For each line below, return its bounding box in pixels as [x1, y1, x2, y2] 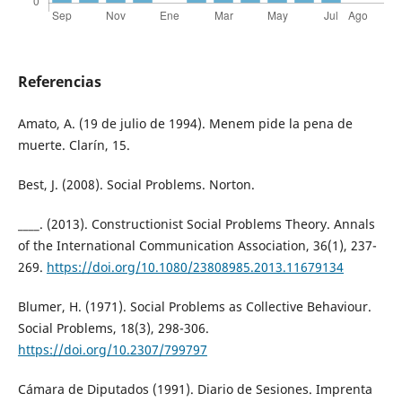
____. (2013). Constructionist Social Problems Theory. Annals [17, 214, 375, 232]
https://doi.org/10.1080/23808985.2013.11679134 [46, 258, 344, 275]
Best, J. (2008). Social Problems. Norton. [17, 175, 255, 193]
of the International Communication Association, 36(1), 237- [17, 236, 377, 254]
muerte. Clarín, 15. [17, 135, 130, 153]
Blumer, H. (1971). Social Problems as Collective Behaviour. [17, 297, 371, 315]
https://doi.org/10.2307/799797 [17, 340, 207, 358]
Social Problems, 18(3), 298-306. [17, 319, 209, 336]
